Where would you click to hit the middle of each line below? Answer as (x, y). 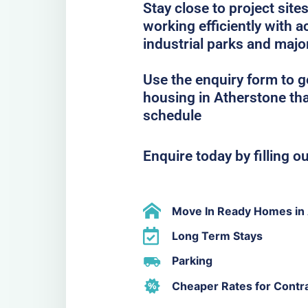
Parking (192, 261)
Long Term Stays (217, 235)
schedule (172, 115)
